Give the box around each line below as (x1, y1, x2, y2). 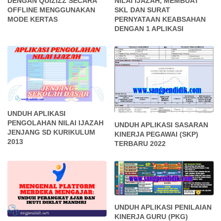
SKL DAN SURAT (114, 5, 171, 14)
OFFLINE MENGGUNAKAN (7, 5, 95, 14)
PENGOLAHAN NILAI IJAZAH (7, 118, 104, 127)
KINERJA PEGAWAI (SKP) (114, 130, 199, 138)
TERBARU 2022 (114, 139, 166, 147)
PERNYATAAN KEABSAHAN (114, 15, 206, 23)
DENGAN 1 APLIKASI (114, 24, 184, 33)
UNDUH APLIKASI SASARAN (114, 120, 209, 129)
